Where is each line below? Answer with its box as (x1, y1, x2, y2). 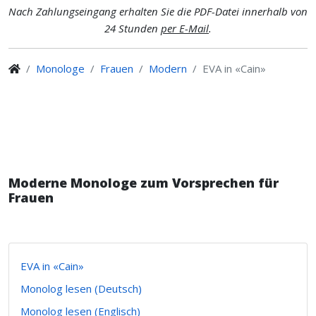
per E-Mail (161, 21, 209, 35)
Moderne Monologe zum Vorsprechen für (8, 174, 279, 191)
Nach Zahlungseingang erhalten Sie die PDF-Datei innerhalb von (8, 4, 308, 18)
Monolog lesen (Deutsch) (20, 281, 142, 296)
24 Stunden (104, 21, 161, 35)
